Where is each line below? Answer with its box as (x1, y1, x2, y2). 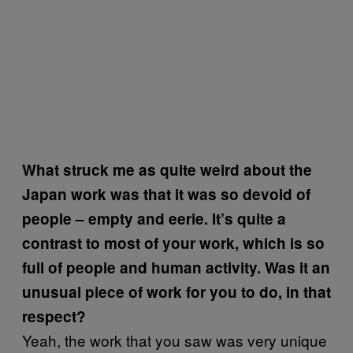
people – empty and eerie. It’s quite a (22, 207, 286, 229)
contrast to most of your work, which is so (22, 232, 325, 254)
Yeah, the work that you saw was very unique (22, 329, 327, 351)
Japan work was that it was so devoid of (22, 183, 310, 205)
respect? (22, 305, 86, 327)
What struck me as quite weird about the (22, 158, 312, 180)
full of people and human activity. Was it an (22, 256, 330, 278)
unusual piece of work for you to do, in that (22, 281, 331, 303)
